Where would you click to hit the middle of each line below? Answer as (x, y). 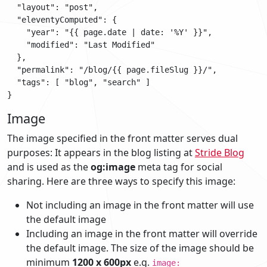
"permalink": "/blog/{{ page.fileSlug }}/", (112, 69)
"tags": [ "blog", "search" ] (79, 82)
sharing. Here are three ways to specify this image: (121, 181)
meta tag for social (179, 167)
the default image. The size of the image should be (140, 248)
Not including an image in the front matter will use (140, 205)
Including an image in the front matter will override (142, 233)
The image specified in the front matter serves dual (122, 138)
